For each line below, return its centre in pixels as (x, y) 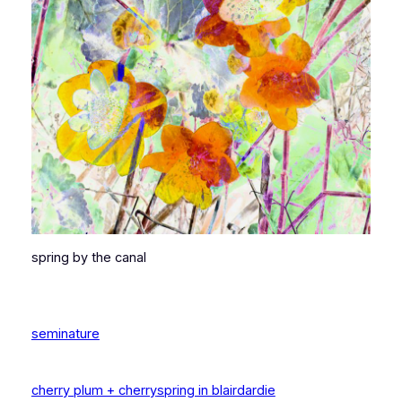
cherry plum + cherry (94, 391)
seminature (65, 334)
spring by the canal (88, 257)
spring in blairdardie (216, 391)
